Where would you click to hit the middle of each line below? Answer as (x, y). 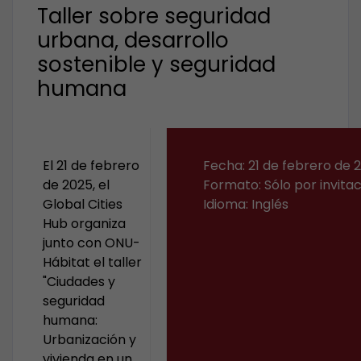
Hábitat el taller (93, 262)
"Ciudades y (79, 282)
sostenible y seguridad (156, 64)
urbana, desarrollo (133, 40)
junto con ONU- (92, 243)
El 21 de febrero (91, 166)
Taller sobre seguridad (154, 16)
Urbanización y (90, 340)
